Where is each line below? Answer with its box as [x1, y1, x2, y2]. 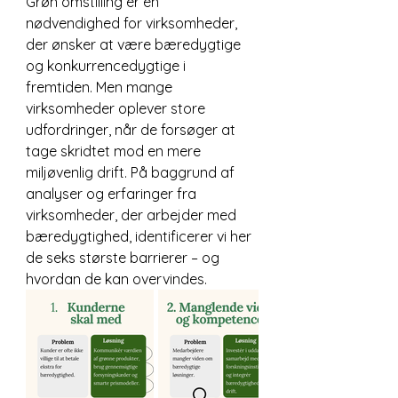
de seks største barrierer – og [26, 249, 223, 267]
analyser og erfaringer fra [26, 185, 200, 203]
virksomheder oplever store [26, 99, 209, 117]
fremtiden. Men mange [26, 78, 176, 96]
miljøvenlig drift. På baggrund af [26, 163, 238, 181]
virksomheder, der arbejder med [26, 206, 240, 224]
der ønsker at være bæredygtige [26, 36, 244, 53]
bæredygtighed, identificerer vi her [26, 227, 255, 245]
